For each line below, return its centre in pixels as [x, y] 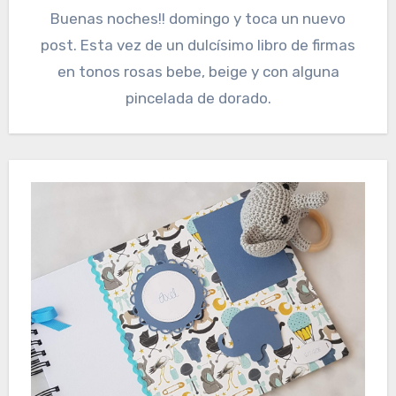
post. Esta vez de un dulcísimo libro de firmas [198, 46]
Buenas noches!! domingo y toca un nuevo [198, 19]
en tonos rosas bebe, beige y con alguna [198, 72]
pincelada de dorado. [198, 99]
